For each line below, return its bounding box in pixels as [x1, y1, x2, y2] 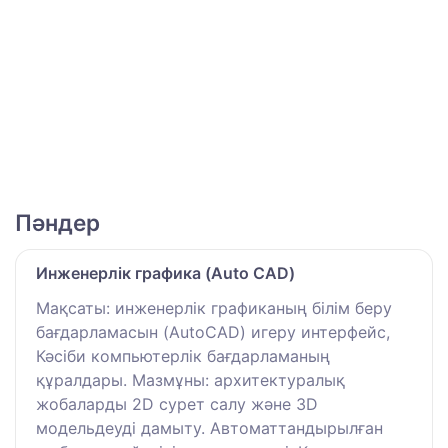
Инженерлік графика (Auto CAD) [36, 262, 295, 283]
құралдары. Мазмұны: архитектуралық [36, 369, 345, 390]
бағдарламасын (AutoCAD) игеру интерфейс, [36, 321, 390, 342]
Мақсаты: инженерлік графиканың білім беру [36, 297, 392, 318]
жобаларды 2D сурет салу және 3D [36, 393, 318, 414]
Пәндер [15, 208, 100, 236]
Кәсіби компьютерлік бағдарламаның [36, 345, 330, 366]
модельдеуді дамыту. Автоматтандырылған [36, 417, 383, 438]
